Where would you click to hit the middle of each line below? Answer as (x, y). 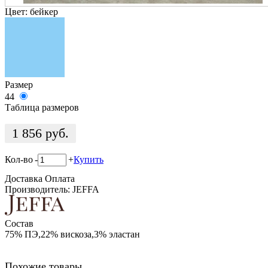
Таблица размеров (42, 107)
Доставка (24, 179)
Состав (19, 223)
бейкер (44, 11)
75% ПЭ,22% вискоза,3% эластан (72, 234)
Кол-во (19, 159)
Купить (89, 159)
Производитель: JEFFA (52, 190)
